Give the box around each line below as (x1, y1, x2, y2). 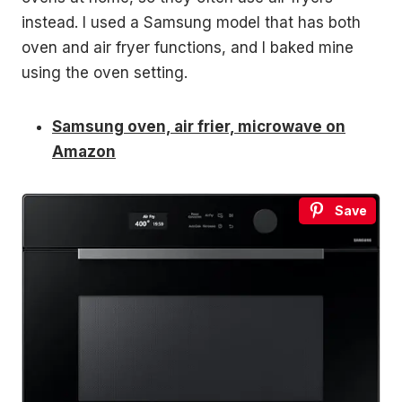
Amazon (52, 143, 116, 162)
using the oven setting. (22, 64, 188, 83)
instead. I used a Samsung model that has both (22, 13, 361, 32)
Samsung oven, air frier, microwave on (52, 118, 345, 136)
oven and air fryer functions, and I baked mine (22, 39, 354, 57)
